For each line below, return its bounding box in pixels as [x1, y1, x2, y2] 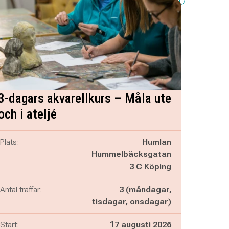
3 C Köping [129, 162, 171, 171]
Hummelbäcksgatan [91, 149, 171, 159]
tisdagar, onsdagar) [91, 197, 171, 207]
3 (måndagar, [119, 185, 171, 194]
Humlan [142, 137, 171, 147]
